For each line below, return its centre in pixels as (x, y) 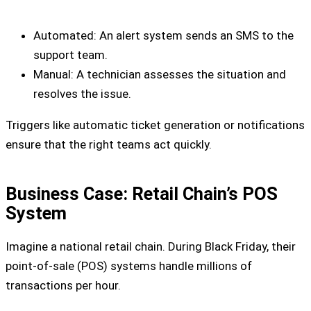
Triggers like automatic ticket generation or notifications (155, 125)
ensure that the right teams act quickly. (109, 145)
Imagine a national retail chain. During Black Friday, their (151, 246)
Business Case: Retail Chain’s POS (142, 193)
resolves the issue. (82, 94)
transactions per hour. (63, 285)
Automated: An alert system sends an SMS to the (163, 36)
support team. (70, 55)
